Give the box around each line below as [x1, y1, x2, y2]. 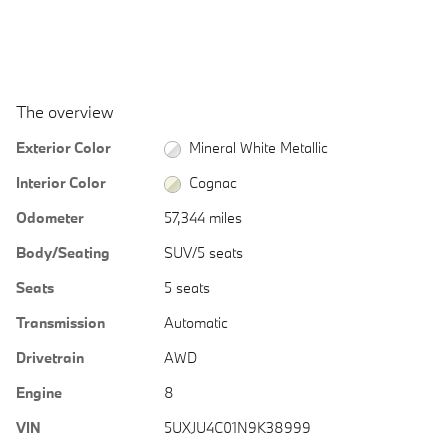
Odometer [16, 208, 84, 228]
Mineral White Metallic [189, 138, 329, 157]
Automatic [163, 313, 228, 333]
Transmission [16, 313, 105, 333]
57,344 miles [163, 208, 242, 228]
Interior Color [16, 173, 106, 193]
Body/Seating [16, 243, 110, 263]
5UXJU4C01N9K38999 [163, 418, 311, 438]
